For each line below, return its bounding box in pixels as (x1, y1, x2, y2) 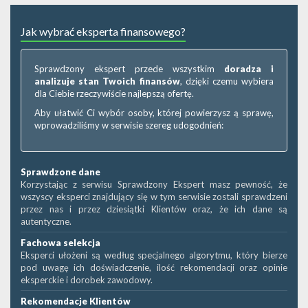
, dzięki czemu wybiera (179, 76, 274, 87)
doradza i (224, 63, 274, 74)
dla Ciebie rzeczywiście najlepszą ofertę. (34, 88, 194, 99)
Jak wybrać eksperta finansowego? (21, 25, 186, 38)
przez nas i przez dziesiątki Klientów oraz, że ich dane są (21, 203, 287, 214)
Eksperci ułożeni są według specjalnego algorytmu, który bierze (21, 250, 287, 261)
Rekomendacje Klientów (21, 296, 131, 307)
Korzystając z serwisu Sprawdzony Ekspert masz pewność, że (21, 179, 287, 190)
